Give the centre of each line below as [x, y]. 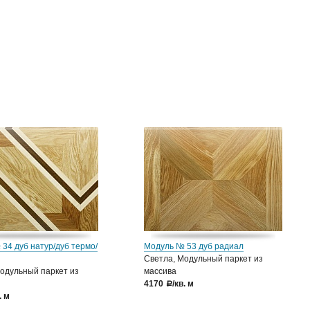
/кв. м [183, 284]
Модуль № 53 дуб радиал [194, 246]
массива [160, 271]
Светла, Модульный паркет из [203, 259]
